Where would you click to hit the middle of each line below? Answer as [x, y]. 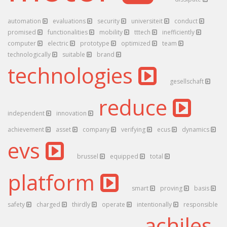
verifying [134, 129]
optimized [137, 43]
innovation [72, 113]
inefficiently [179, 32]
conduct [187, 21]
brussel [88, 156]
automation [25, 21]
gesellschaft [187, 81]
